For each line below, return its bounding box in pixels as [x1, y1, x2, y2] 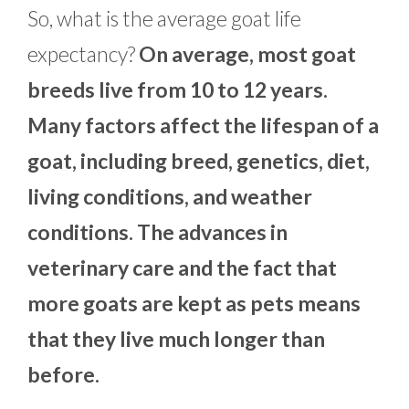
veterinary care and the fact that [27, 255, 337, 281]
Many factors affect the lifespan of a [27, 112, 379, 139]
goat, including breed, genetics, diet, [27, 148, 370, 174]
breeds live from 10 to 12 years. [27, 77, 328, 103]
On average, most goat [139, 41, 356, 68]
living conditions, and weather [27, 184, 312, 210]
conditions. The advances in [27, 219, 288, 246]
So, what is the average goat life [27, 5, 301, 32]
